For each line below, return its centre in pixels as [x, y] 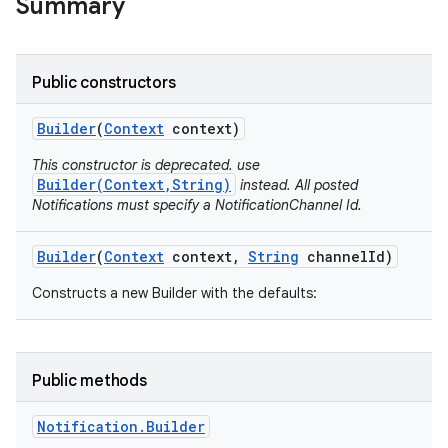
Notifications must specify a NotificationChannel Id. [197, 205]
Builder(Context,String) [134, 184]
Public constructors [104, 83]
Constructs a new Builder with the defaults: [174, 293]
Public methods [89, 381]
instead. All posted [297, 185]
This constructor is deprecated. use [146, 165]
